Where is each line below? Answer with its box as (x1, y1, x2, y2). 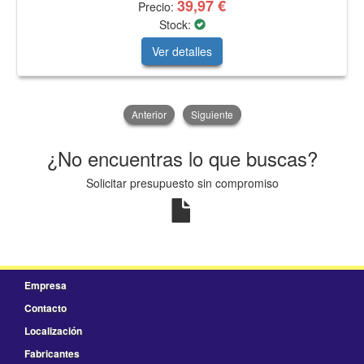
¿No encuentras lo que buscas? (46, 144, 318, 173)
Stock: (158, 16, 194, 33)
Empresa (24, 278, 67, 293)
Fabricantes (24, 346, 80, 362)
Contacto (24, 301, 67, 316)
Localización (24, 323, 82, 339)
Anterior (131, 107, 167, 122)
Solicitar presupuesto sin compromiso (85, 175, 279, 192)
